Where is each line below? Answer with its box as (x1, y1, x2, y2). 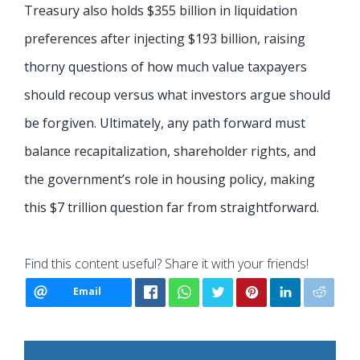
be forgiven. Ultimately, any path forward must (24, 114, 305, 133)
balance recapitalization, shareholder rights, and (24, 142, 316, 161)
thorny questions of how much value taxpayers (24, 58, 307, 76)
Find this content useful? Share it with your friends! (24, 255, 309, 273)
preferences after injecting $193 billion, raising (24, 30, 305, 48)
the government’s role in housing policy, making (24, 170, 315, 189)
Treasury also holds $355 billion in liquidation (24, 2, 297, 20)
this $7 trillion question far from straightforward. (24, 198, 319, 217)
